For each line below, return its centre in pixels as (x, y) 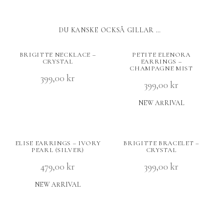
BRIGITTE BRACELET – (161, 143)
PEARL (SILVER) (58, 150)
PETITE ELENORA (161, 55)
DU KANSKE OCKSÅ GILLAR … (109, 30)
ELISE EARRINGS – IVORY (58, 143)
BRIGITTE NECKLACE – (58, 55)
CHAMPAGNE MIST (161, 69)
